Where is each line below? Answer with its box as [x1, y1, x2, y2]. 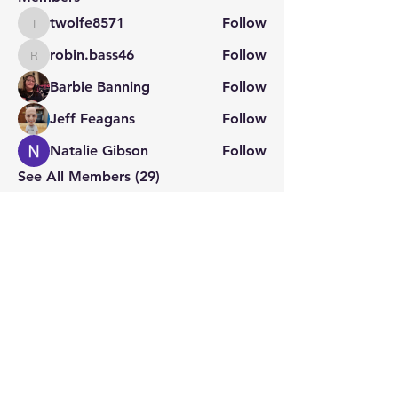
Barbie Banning [50, 77, 150, 95]
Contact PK [106, 307, 179, 328]
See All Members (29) [18, 167, 160, 185]
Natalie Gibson [50, 141, 148, 159]
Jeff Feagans [50, 109, 135, 127]
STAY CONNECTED [60, 259, 225, 280]
